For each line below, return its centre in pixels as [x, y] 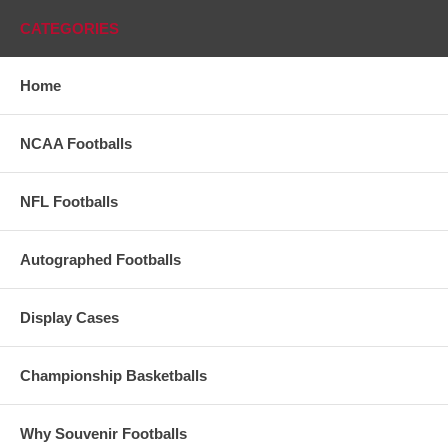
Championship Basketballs [113, 375]
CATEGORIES [69, 28]
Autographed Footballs [100, 259]
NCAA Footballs [76, 143]
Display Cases [69, 317]
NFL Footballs [69, 201]
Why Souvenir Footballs [103, 433]
